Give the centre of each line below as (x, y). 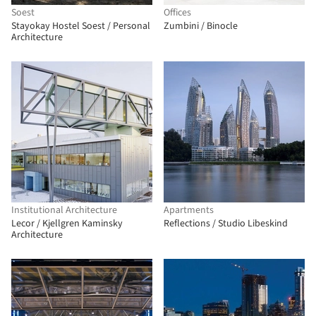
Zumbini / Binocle (201, 26)
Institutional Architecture (64, 210)
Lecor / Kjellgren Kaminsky (67, 224)
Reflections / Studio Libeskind (226, 224)
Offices (177, 13)
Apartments (189, 210)
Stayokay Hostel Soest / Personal (81, 26)
